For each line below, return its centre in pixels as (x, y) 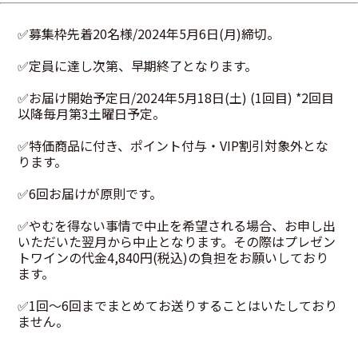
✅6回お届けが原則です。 (90, 193)
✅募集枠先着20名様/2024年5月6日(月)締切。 (149, 33)
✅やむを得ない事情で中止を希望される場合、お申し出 (177, 225)
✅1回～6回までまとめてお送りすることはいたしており (178, 305)
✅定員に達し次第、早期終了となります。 (138, 65)
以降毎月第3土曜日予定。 (92, 113)
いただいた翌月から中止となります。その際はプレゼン (177, 241)
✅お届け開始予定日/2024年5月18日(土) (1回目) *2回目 (176, 97)
